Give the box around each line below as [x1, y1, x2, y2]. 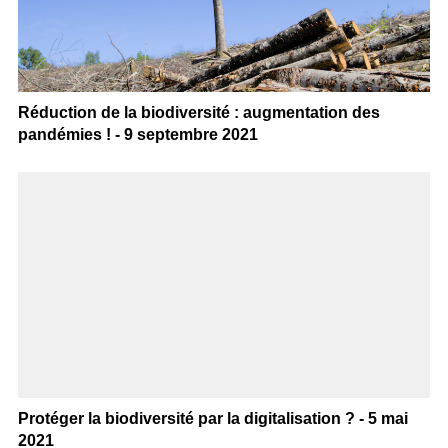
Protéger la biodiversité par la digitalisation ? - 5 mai [17, 410, 408, 428]
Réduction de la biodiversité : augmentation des [17, 103, 380, 121]
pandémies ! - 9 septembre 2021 [17, 125, 258, 143]
